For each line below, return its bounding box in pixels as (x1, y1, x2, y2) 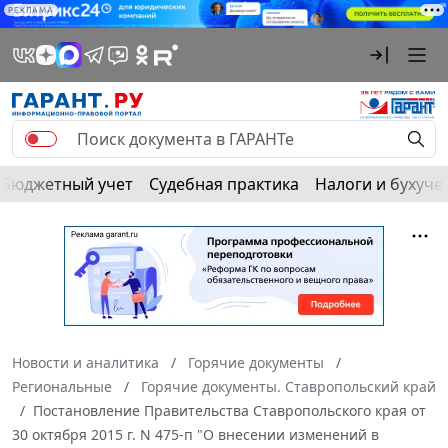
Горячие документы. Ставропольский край (141, 377, 436, 397)
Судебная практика (149, 173, 299, 196)
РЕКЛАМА (8, 5, 54, 15)
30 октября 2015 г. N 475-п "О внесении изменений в (12, 425, 379, 445)
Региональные (12, 377, 112, 397)
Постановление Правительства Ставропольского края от (33, 401, 426, 421)
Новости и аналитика (12, 353, 159, 373)
